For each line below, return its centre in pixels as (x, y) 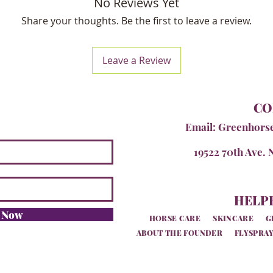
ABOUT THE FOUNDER (179, 233)
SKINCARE (233, 218)
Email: (201, 127)
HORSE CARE (175, 218)
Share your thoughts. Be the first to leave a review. (136, 21)
